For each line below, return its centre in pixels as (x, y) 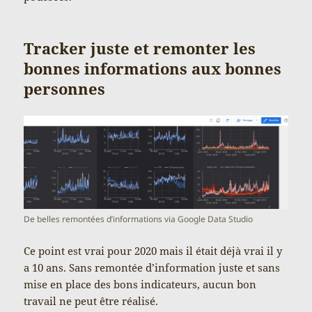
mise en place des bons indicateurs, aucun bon (140, 284)
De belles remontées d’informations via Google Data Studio (139, 219)
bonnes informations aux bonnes (153, 68)
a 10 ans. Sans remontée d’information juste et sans (152, 268)
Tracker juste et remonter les (140, 48)
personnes (65, 88)
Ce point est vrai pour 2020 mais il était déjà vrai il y (153, 251)
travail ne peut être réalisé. (91, 301)
